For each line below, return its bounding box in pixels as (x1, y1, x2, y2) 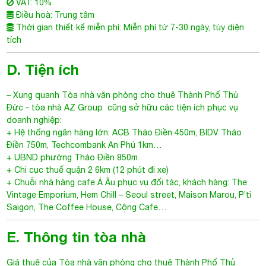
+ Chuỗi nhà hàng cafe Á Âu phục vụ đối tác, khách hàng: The (7, 178, 248, 187)
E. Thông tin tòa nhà (7, 229, 147, 245)
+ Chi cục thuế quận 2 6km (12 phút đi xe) (7, 165, 169, 175)
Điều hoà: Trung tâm (14, 10, 95, 20)
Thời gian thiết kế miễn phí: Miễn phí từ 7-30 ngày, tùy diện (14, 23, 245, 32)
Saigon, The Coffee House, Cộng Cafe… (7, 202, 167, 212)
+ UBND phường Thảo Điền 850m (7, 153, 138, 162)
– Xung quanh (7, 90, 62, 100)
